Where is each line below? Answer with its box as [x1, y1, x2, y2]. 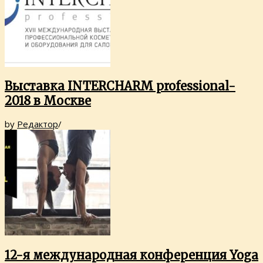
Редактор [17, 117, 58, 130]
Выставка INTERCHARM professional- [5, 79, 235, 94]
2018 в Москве [5, 93, 91, 109]
